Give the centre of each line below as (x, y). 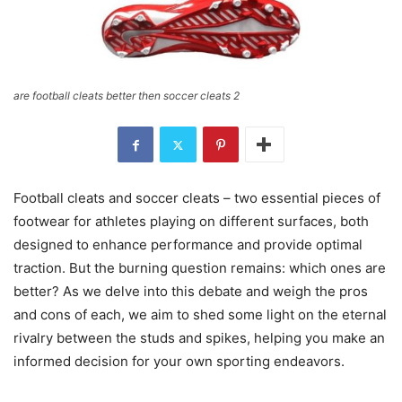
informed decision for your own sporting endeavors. (179, 362)
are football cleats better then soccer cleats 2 (127, 96)
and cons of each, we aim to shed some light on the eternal (200, 315)
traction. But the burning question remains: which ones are (200, 268)
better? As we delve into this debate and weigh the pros (191, 292)
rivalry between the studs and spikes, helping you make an (199, 338)
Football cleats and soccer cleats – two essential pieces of (197, 198)
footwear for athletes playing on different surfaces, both (191, 222)
